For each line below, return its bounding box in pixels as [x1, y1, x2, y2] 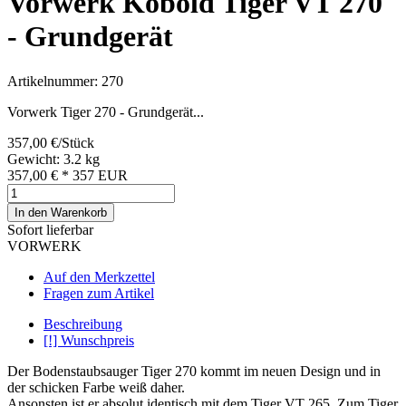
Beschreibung [43, 315, 122, 332]
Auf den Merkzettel [43, 268, 155, 285]
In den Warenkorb [14, 205, 107, 219]
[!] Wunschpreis [43, 332, 134, 348]
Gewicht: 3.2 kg [7, 150, 100, 167]
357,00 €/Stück [7, 134, 94, 150]
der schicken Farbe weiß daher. [7, 379, 185, 395]
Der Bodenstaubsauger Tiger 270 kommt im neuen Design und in [7, 362, 381, 379]
